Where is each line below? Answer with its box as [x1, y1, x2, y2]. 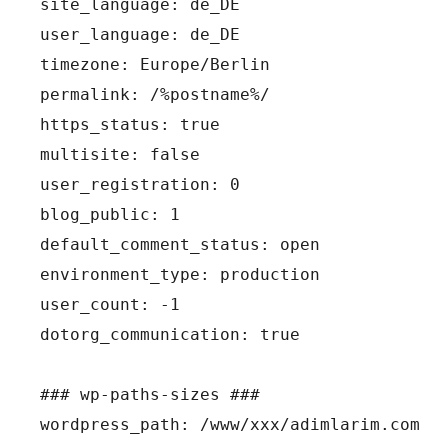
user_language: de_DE [40, 25, 240, 44]
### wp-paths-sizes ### [40, 385, 260, 404]
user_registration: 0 [40, 175, 240, 194]
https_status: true [40, 115, 220, 134]
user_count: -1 [40, 295, 180, 314]
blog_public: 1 [40, 205, 180, 224]
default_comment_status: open [40, 235, 320, 254]
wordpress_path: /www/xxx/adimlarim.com [40, 415, 420, 434]
